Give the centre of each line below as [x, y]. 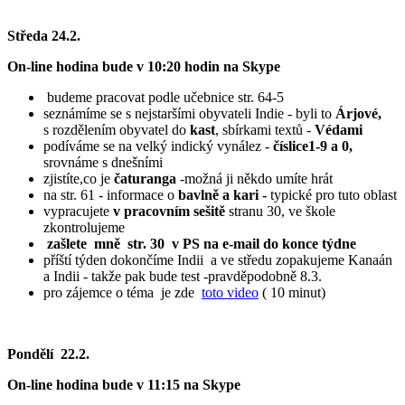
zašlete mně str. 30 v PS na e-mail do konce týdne [200, 244]
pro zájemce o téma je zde [122, 293]
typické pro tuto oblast [334, 195]
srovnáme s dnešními [103, 163]
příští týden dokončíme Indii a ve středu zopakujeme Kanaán [218, 260]
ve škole [312, 212]
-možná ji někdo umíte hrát [254, 179]
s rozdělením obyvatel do [117, 130]
